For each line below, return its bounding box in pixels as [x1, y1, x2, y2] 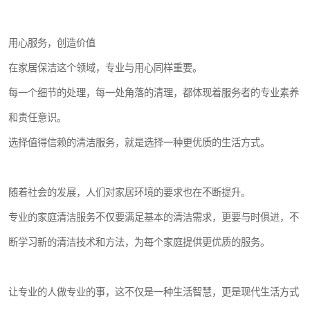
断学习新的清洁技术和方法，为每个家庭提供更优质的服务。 [8, 237, 270, 248]
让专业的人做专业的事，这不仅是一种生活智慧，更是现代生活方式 [8, 286, 299, 298]
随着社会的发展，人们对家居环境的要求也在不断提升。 [8, 187, 250, 198]
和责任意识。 [8, 112, 66, 123]
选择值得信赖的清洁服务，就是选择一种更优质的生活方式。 [8, 137, 270, 148]
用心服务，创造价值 [8, 37, 95, 48]
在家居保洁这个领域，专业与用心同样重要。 [8, 62, 202, 73]
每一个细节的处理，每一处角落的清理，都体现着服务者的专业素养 [8, 87, 299, 98]
